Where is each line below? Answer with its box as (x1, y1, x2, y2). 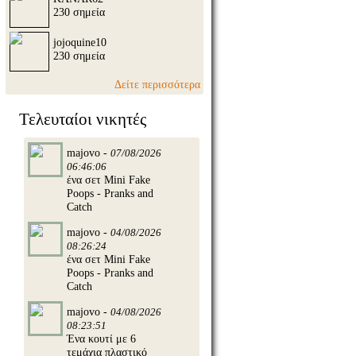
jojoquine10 (53, 35, 106, 48)
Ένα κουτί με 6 (67, 331, 136, 345)
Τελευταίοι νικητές (19, 109, 147, 128)
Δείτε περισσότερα (114, 78, 201, 91)
